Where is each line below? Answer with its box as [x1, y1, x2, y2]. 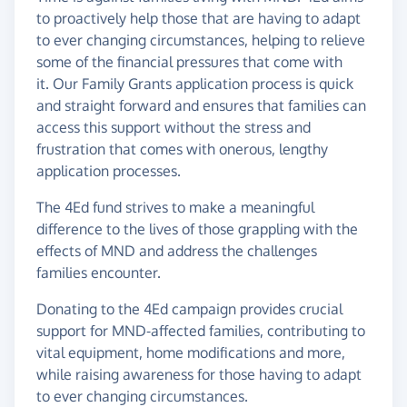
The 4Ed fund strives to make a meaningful [36, 198, 314, 217]
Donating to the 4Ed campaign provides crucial [36, 300, 342, 319]
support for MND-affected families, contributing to [36, 322, 365, 341]
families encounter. [36, 263, 161, 283]
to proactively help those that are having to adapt [36, 9, 361, 28]
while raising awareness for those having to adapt [36, 365, 362, 384]
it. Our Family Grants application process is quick [36, 74, 353, 94]
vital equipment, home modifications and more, [36, 343, 345, 362]
